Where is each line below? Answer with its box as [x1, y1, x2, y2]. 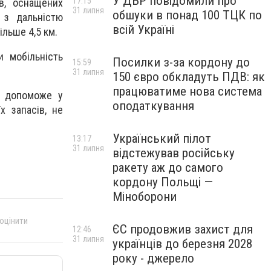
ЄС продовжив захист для [113, 222, 253, 237]
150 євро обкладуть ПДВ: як [113, 70, 265, 84]
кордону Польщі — [113, 175, 213, 189]
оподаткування [113, 99, 194, 113]
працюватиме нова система [113, 84, 262, 99]
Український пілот [113, 131, 211, 146]
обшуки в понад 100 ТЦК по [113, 8, 262, 22]
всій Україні [113, 22, 174, 37]
